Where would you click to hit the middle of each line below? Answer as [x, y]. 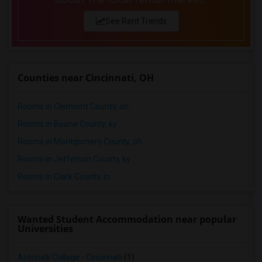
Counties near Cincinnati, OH [86, 78]
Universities [45, 229]
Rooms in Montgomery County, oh [80, 142]
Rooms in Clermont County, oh [73, 106]
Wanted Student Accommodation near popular [127, 219]
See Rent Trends [136, 21]
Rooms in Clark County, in [64, 177]
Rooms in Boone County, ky [67, 124]
